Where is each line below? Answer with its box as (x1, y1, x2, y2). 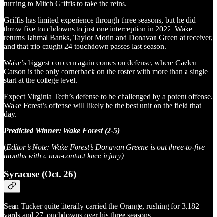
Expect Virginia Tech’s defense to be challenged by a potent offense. (4, 92, 213, 101)
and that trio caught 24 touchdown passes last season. (4, 42, 166, 50)
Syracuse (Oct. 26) (4, 169, 76, 180)
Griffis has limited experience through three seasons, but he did (4, 15, 196, 24)
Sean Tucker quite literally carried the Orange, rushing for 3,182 (4, 202, 199, 211)
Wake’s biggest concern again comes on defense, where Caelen (4, 58, 197, 67)
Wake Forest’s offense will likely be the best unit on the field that (4, 101, 201, 109)
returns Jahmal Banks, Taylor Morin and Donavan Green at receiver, (4, 33, 213, 42)
